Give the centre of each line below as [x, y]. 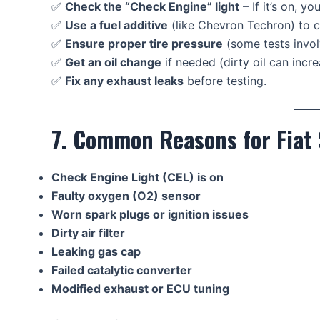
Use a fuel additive [116, 25]
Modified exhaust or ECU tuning [140, 288]
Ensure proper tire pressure [144, 43]
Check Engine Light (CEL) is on [137, 177]
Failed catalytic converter [122, 270]
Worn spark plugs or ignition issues [150, 214]
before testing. [225, 80]
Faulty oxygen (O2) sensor [126, 195]
